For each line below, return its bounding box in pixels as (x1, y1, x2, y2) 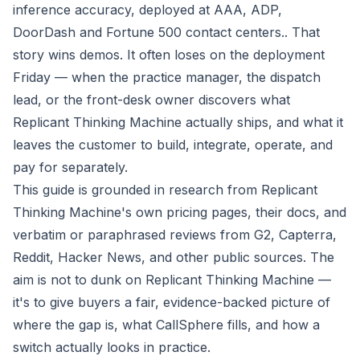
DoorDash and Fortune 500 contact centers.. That (13, 24, 320, 41)
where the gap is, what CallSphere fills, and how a (13, 317, 320, 333)
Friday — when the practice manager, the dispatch (13, 69, 321, 86)
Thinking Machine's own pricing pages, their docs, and (13, 204, 346, 221)
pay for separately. (13, 159, 128, 176)
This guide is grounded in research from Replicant (13, 182, 317, 198)
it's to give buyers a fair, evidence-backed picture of (13, 294, 330, 311)
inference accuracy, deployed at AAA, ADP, (13, 2, 282, 18)
